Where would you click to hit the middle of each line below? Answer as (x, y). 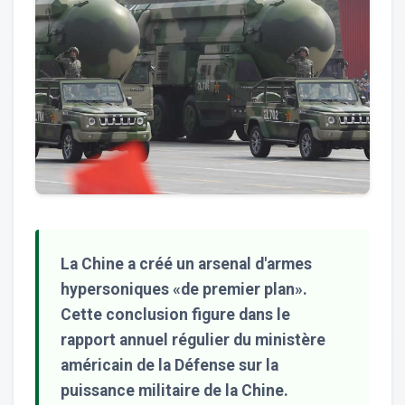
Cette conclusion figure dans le (175, 314)
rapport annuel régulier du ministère (193, 339)
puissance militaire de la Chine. (174, 390)
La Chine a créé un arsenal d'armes (186, 264)
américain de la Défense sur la (170, 365)
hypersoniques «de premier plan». (184, 289)
